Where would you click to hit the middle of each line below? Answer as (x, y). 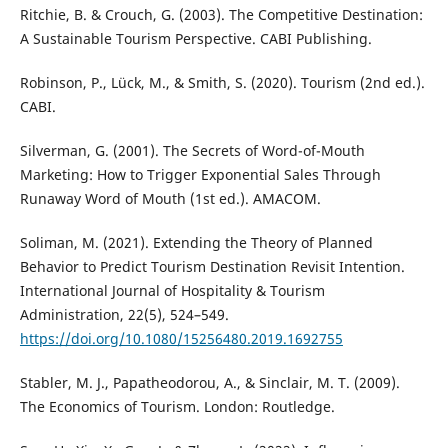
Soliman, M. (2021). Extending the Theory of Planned (196, 243)
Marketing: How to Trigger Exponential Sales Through (200, 175)
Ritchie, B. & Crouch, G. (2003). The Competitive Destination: (221, 15)
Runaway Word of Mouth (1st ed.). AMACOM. (170, 199)
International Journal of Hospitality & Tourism (172, 291)
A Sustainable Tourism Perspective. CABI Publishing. (195, 39)
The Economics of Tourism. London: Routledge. (177, 407)
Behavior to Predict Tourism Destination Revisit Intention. (212, 267)
